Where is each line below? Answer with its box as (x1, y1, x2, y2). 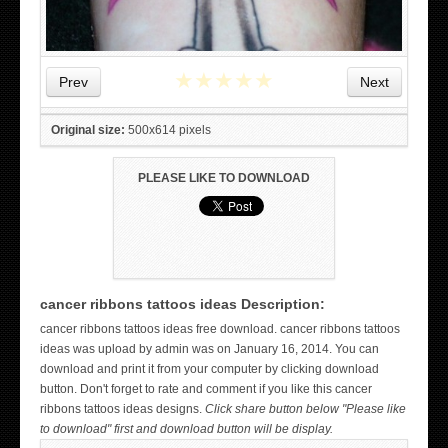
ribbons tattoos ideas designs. (40, 402, 205, 417)
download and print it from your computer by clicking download (40, 362, 379, 377)
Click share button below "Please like (205, 402, 406, 417)
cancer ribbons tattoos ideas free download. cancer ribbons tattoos (40, 322, 400, 337)
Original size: (51, 123, 125, 138)
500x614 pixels (125, 123, 211, 138)
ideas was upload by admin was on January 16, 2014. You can (40, 342, 379, 357)
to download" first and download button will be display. (40, 422, 333, 437)
